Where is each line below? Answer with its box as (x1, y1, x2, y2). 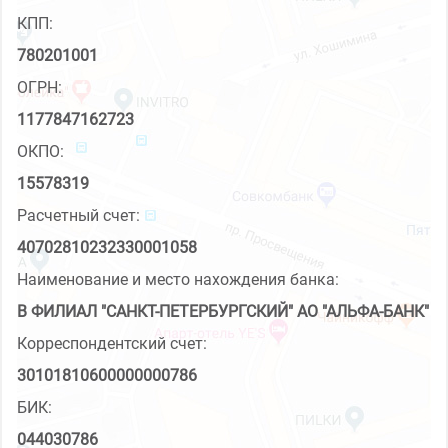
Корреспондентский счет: (17, 333, 207, 353)
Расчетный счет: (17, 205, 140, 225)
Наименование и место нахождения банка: (17, 269, 339, 289)
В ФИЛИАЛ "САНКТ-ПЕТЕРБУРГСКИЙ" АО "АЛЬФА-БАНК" (17, 301, 429, 321)
